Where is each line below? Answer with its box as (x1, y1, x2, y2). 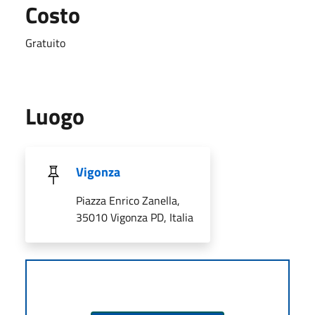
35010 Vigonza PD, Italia (76, 208, 193, 226)
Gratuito (25, 34, 65, 51)
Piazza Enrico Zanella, (76, 191, 180, 209)
